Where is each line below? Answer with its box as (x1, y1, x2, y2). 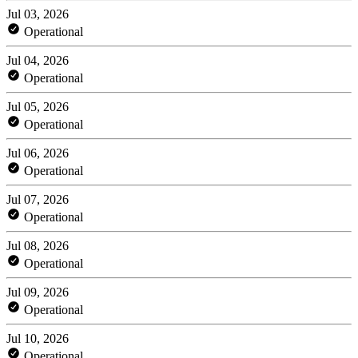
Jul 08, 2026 (6, 238, 69, 253)
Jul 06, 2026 (6, 145, 69, 160)
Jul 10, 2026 (6, 331, 69, 345)
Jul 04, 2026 (6, 53, 69, 67)
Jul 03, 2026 (6, 6, 69, 21)
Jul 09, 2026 (6, 284, 69, 299)
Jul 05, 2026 (6, 99, 69, 113)
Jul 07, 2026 (6, 192, 69, 206)
